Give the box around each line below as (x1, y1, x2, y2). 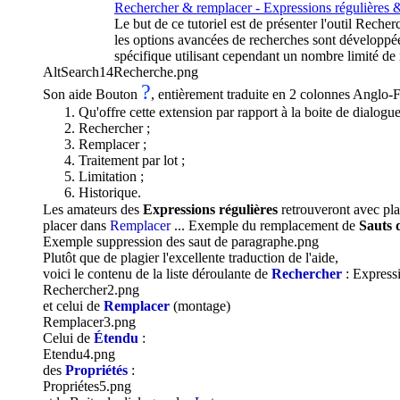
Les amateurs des (43, 202, 143, 218)
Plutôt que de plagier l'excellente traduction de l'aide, (43, 250, 338, 266)
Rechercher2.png (43, 282, 139, 298)
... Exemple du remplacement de (174, 218, 359, 234)
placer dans (43, 218, 110, 234)
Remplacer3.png (43, 314, 136, 330)
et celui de (43, 298, 104, 314)
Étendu (94, 330, 138, 346)
